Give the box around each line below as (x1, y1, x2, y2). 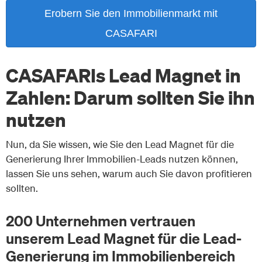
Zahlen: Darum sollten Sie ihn (6, 85, 255, 109)
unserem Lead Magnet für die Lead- (6, 229, 242, 248)
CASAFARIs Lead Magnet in (6, 63, 241, 87)
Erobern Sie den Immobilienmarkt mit (44, 8, 218, 20)
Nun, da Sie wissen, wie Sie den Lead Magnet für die (6, 138, 234, 151)
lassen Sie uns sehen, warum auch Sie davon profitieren (6, 167, 252, 180)
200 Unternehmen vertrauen (6, 211, 195, 230)
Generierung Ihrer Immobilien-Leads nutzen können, (6, 153, 238, 166)
